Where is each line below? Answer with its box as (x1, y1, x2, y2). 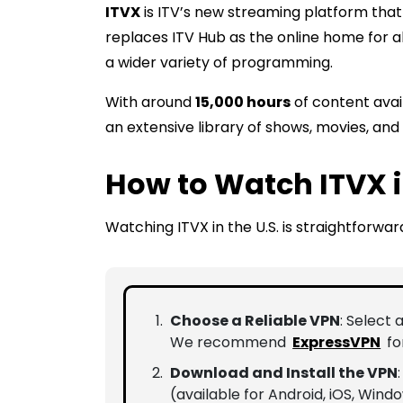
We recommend (170, 332, 290, 354)
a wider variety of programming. (105, 52, 333, 74)
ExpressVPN (292, 332, 381, 354)
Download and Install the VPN (170, 363, 398, 384)
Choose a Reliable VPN (170, 310, 340, 332)
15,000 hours (195, 92, 291, 113)
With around (105, 92, 195, 113)
